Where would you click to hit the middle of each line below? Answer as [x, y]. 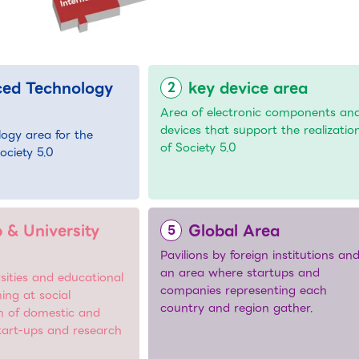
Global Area [234, 231]
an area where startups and [240, 273]
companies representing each [244, 290]
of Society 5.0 [199, 148]
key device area [248, 88]
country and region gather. [237, 308]
